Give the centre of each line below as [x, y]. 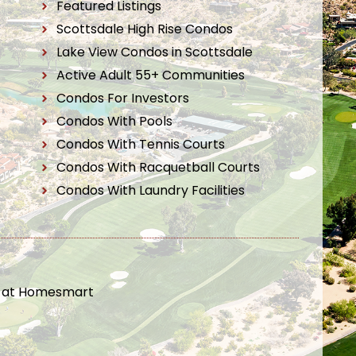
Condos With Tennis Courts [141, 144]
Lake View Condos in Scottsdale [155, 52]
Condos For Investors [123, 98]
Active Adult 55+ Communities [151, 75]
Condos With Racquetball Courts [159, 167]
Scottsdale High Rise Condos [145, 29]
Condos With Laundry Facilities [151, 190]
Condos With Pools [115, 121]
